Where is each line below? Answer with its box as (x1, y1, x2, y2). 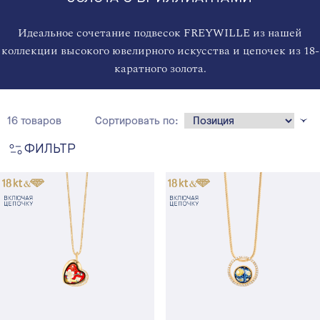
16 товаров (7, 114, 61, 129)
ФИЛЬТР (24, 143, 76, 156)
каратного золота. (114, 60, 206, 78)
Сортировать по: (95, 114, 179, 129)
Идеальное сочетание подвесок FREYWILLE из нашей (18, 24, 302, 42)
